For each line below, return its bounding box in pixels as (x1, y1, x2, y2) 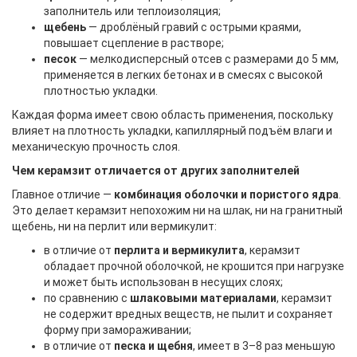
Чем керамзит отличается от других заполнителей (12, 164, 300, 177)
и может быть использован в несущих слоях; (44, 276, 283, 288)
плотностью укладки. (44, 84, 158, 97)
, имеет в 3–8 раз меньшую (193, 339, 335, 352)
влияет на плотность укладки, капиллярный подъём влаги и (12, 124, 332, 137)
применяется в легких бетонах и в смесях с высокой (44, 69, 323, 81)
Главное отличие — (12, 188, 114, 201)
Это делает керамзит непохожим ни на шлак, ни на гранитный (12, 204, 343, 217)
